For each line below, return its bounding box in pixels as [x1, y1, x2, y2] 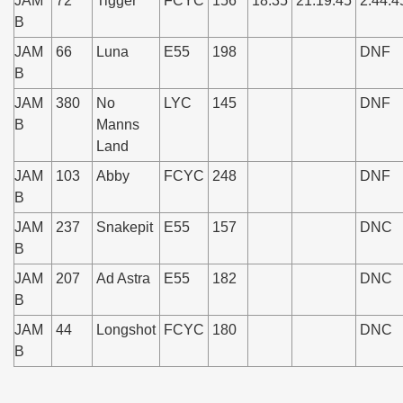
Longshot [96, 322, 156, 337]
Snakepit [96, 219, 153, 235]
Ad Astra [96, 271, 150, 286]
